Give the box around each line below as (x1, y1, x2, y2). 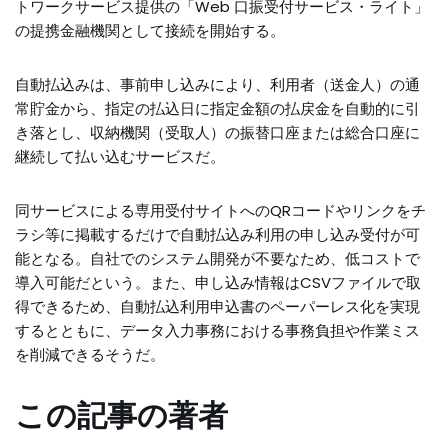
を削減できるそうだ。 (15, 344, 165, 366)
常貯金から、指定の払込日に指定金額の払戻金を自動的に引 (15, 98, 420, 120)
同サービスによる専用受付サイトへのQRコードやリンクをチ (15, 200, 426, 222)
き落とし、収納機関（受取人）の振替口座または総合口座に (15, 122, 420, 144)
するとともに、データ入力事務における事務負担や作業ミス (15, 320, 420, 342)
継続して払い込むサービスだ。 (15, 146, 225, 168)
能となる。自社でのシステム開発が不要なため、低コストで (15, 248, 420, 270)
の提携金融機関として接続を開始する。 (15, 20, 285, 42)
